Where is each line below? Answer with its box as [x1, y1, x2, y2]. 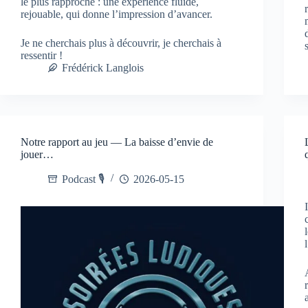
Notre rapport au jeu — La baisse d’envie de [21, 135, 213, 148]
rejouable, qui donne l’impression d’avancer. [21, 8, 212, 20]
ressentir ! [21, 49, 63, 61]
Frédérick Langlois [62, 61, 144, 74]
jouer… [21, 148, 54, 160]
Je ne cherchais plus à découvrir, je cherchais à [21, 36, 221, 49]
